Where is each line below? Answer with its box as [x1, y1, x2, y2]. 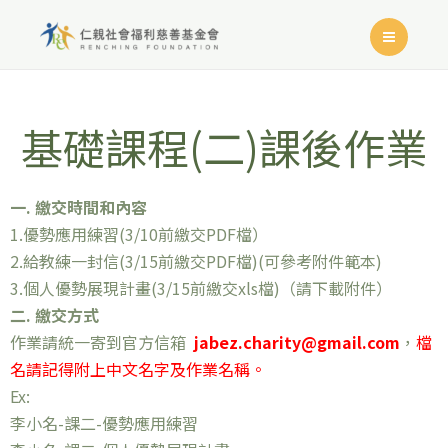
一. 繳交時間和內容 [10, 195, 147, 219]
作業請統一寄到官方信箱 [10, 330, 194, 354]
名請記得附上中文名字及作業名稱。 [10, 357, 266, 381]
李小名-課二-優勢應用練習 [10, 411, 198, 435]
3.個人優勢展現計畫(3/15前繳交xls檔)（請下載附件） [10, 276, 392, 300]
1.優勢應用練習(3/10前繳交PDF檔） [10, 222, 268, 246]
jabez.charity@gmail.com [194, 330, 400, 354]
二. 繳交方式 [10, 303, 99, 327]
